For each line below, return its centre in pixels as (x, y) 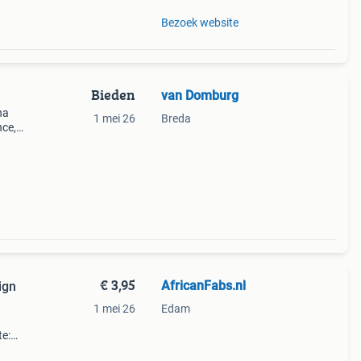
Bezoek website (199, 23)
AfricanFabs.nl (203, 286)
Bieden (113, 95)
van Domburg (199, 95)
